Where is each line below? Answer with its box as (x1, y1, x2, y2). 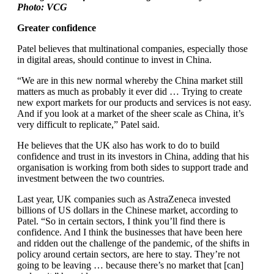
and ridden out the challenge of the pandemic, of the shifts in (17, 238, 250, 248)
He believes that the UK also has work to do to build (17, 140, 220, 150)
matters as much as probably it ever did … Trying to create (17, 86, 242, 97)
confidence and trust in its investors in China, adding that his (17, 151, 249, 161)
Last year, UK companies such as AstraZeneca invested (17, 194, 231, 204)
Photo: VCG (17, 2, 67, 12)
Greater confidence (17, 23, 98, 33)
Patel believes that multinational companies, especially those (17, 43, 248, 54)
